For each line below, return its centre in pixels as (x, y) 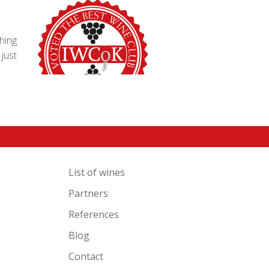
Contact (86, 256)
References (94, 214)
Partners (89, 193)
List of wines (97, 172)
